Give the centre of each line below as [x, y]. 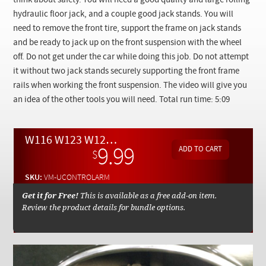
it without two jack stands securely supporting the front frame [126, 72]
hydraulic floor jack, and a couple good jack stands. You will [123, 15]
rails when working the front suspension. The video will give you [130, 86]
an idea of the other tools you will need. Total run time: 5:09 [122, 100]
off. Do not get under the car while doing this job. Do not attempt [131, 57]
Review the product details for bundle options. [104, 207]
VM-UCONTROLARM [77, 178]
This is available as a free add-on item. [148, 195]
